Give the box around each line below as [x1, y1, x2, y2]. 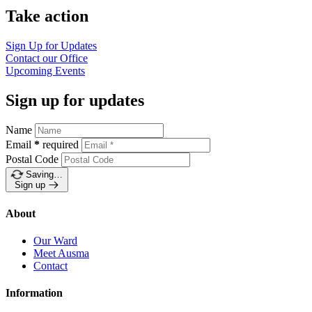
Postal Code [6, 153, 58, 166]
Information [6, 287, 63, 299]
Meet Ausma [33, 247, 89, 259]
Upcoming [6, 64, 55, 77]
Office [60, 52, 88, 64]
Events [55, 64, 85, 77]
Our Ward [33, 234, 77, 247]
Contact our [6, 52, 60, 64]
